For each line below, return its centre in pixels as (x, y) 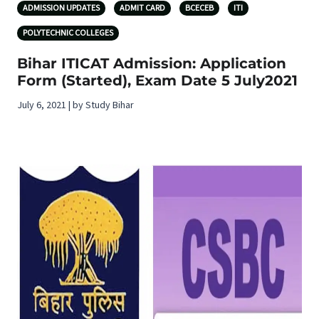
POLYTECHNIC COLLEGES (68, 33)
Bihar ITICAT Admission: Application (152, 63)
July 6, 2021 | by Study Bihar (75, 105)
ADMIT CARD (142, 8)
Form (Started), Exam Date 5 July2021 (157, 80)
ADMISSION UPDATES (61, 8)
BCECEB (199, 8)
